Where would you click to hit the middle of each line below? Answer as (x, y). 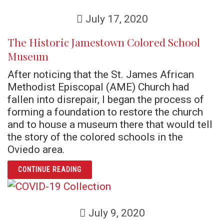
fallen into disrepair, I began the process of (106, 99)
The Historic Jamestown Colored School (104, 42)
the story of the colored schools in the (95, 137)
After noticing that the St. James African (101, 74)
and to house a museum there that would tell (110, 124)
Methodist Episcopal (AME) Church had (98, 87)
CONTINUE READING (50, 169)
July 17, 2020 (115, 19)
